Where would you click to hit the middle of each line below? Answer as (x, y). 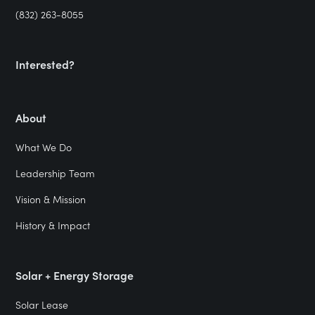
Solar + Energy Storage (75, 275)
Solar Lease (42, 304)
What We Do (44, 147)
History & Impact (53, 225)
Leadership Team (56, 173)
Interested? (45, 64)
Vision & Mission (51, 199)
